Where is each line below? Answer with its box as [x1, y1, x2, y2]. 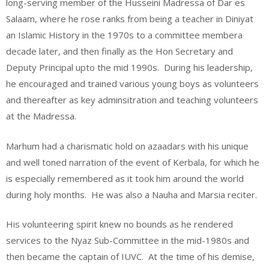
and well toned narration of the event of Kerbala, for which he [6, 156, 259, 168]
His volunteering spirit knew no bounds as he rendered [6, 218, 233, 231]
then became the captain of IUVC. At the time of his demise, [6, 250, 255, 263]
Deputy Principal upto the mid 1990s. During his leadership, [6, 61, 253, 74]
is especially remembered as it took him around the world [6, 172, 244, 184]
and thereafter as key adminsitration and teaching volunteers [6, 94, 258, 106]
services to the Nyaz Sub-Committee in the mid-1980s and [6, 234, 249, 247]
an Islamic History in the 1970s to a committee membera [6, 29, 243, 41]
